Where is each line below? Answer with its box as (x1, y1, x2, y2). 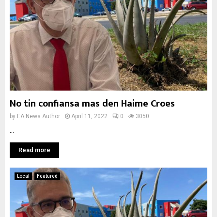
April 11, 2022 (71, 113, 108, 120)
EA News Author (17, 113, 60, 120)
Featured (37, 173, 58, 179)
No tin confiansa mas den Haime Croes (10, 95, 175, 112)
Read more (18, 146, 50, 154)
